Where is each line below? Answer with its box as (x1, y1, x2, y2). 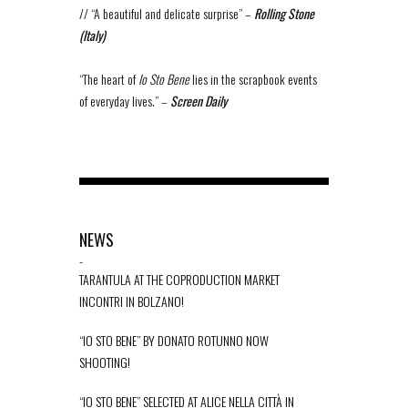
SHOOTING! (79, 352, 130, 372)
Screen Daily (170, 91, 227, 110)
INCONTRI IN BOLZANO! (79, 291, 184, 311)
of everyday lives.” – (79, 91, 170, 110)
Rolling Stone (254, 4, 314, 23)
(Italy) (79, 25, 106, 45)
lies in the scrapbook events (189, 69, 317, 88)
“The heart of (79, 69, 138, 88)
